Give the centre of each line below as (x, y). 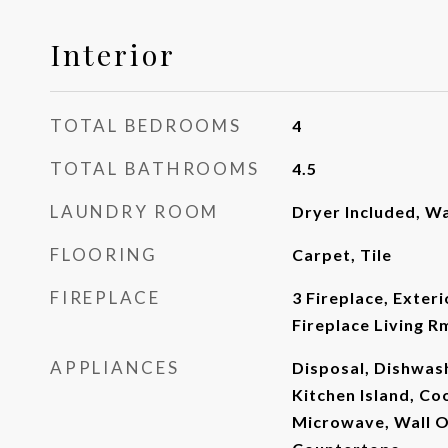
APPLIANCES (115, 367)
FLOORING (104, 254)
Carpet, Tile (341, 254)
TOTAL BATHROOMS (155, 168)
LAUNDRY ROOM (134, 211)
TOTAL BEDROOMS (146, 125)
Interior (113, 54)
